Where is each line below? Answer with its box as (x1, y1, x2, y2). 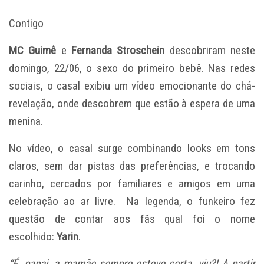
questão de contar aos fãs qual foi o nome (9, 212, 255, 226)
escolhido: (9, 230, 57, 244)
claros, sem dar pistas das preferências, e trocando (9, 159, 255, 173)
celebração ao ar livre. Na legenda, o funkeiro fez (9, 194, 255, 209)
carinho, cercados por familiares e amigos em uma (9, 177, 255, 191)
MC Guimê (9, 44, 57, 58)
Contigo (9, 16, 44, 31)
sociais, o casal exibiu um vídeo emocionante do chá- (9, 79, 255, 93)
